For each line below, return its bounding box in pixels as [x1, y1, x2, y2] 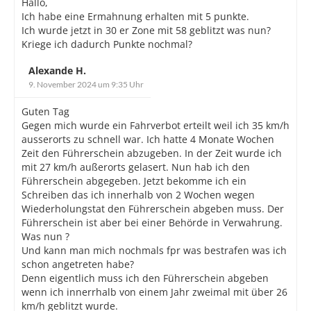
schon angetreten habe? [22, 257, 134, 271]
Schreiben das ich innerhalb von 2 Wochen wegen [22, 187, 255, 201]
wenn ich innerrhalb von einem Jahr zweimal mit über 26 [22, 285, 287, 299]
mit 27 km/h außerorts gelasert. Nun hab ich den [22, 160, 250, 174]
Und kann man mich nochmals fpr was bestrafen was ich [22, 243, 287, 257]
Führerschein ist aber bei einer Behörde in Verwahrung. [22, 215, 283, 229]
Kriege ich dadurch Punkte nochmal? [22, 37, 192, 51]
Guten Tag [22, 104, 69, 118]
